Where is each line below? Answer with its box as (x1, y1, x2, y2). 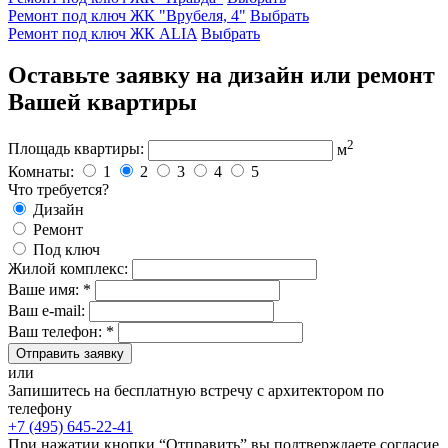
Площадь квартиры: (8, 140, 144, 158)
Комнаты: (8, 162, 74, 180)
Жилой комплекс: (8, 259, 128, 277)
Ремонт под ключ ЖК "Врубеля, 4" (8, 6, 246, 24)
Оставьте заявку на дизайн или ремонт (8, 62, 435, 89)
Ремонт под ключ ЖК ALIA (8, 24, 197, 42)
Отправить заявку (16, 345, 124, 361)
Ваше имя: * (8, 280, 91, 298)
